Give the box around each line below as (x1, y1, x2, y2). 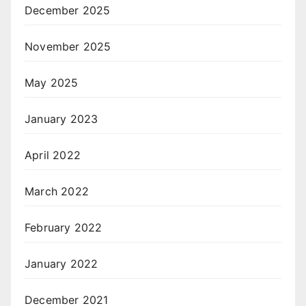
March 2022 (25, 184, 89, 198)
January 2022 (25, 256, 98, 270)
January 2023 (25, 111, 98, 126)
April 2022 (25, 148, 81, 162)
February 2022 (25, 220, 102, 234)
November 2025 (25, 39, 111, 53)
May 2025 (25, 75, 79, 89)
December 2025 (25, 3, 111, 17)
